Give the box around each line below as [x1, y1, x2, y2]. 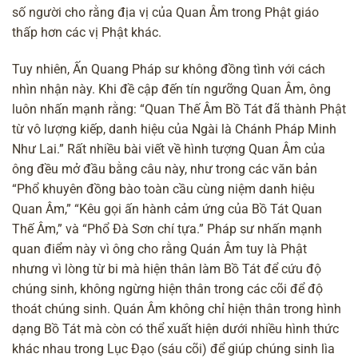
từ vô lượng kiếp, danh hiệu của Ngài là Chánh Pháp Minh [12, 121, 336, 137]
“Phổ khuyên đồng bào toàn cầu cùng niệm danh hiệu [12, 181, 315, 197]
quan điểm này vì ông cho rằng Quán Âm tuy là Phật [12, 241, 307, 257]
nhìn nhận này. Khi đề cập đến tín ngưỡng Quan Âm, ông [12, 81, 331, 97]
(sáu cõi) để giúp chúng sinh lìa [154, 340, 335, 356]
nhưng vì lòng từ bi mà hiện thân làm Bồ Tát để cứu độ [12, 261, 321, 276]
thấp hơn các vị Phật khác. [12, 24, 161, 40]
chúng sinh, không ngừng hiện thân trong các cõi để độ [12, 280, 323, 296]
